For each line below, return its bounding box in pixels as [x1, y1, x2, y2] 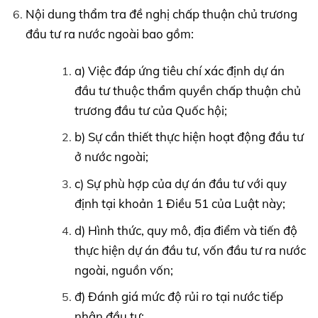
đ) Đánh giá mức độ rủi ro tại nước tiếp [74, 289, 283, 305]
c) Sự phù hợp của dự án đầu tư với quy [74, 176, 287, 192]
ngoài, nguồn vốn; [74, 262, 173, 278]
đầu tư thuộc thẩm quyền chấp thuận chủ [74, 82, 301, 98]
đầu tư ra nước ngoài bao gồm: [25, 26, 194, 41]
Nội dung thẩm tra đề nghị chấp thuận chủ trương [25, 6, 297, 21]
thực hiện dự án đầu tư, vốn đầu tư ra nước [74, 242, 306, 258]
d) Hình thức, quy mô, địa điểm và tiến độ [74, 222, 297, 238]
